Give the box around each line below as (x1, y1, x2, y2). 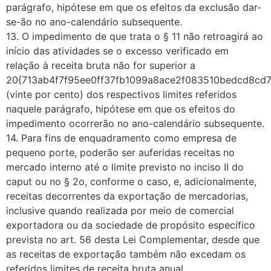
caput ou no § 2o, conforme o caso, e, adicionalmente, (6, 175, 256, 188)
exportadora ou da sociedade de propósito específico (6, 218, 255, 231)
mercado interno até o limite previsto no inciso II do (6, 160, 244, 173)
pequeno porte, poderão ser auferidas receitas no (6, 146, 235, 158)
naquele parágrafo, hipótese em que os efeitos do (6, 102, 235, 115)
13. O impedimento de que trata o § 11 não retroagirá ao (6, 30, 263, 42)
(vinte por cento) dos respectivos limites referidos (6, 88, 237, 100)
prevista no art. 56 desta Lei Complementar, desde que (6, 233, 260, 246)
